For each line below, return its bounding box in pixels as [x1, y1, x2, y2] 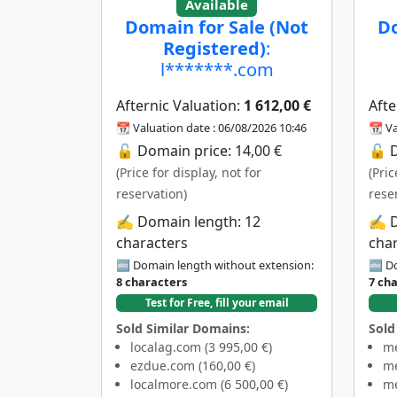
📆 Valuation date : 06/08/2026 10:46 [116, 119, 307, 136]
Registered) [163, 35, 266, 60]
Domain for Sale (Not [125, 14, 308, 39]
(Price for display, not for [116, 163, 261, 181]
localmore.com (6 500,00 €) [130, 375, 288, 393]
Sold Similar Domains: [116, 319, 250, 337]
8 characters [116, 273, 187, 290]
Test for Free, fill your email [144, 294, 289, 310]
